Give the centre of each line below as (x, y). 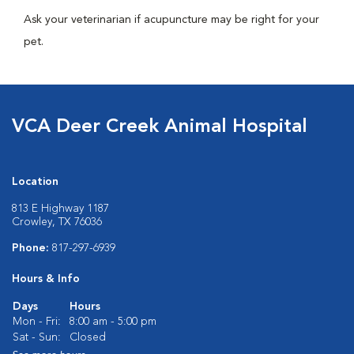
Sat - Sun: (37, 337)
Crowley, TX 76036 (57, 222)
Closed (88, 337)
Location (35, 182)
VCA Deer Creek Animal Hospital (160, 127)
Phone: (32, 248)
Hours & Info (46, 279)
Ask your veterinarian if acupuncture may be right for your (171, 20)
